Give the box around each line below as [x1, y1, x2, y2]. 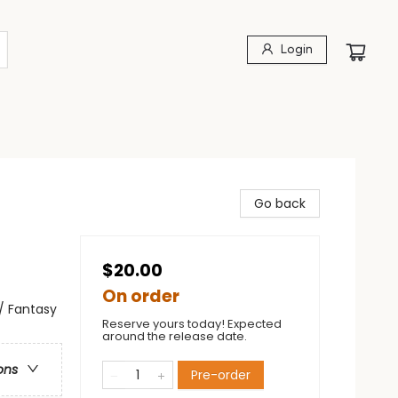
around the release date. [102, 328, 247, 345]
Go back [254, 195, 306, 212]
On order [102, 284, 179, 308]
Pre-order [191, 366, 251, 384]
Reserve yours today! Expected [102, 315, 282, 332]
